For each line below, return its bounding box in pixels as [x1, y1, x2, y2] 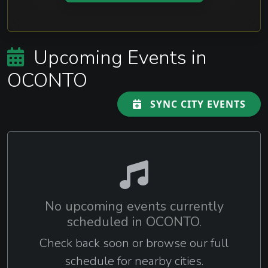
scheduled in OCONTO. [66, 213, 202, 231]
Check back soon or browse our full [39, 235, 229, 251]
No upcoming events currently [44, 197, 224, 215]
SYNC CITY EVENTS [147, 98, 246, 111]
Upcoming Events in [29, 44, 207, 71]
